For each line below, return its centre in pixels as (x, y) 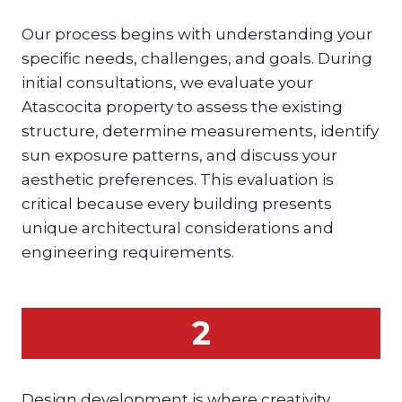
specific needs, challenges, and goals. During (197, 58)
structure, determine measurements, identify (200, 131)
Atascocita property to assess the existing (182, 106)
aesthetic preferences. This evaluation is (178, 179)
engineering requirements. (128, 252)
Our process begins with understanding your (197, 34)
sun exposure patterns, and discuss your (179, 155)
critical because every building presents (177, 203)
